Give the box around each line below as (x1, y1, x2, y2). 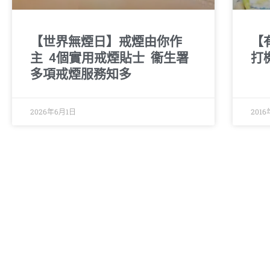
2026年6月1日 (30, 106, 76, 116)
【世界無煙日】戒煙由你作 (30, 34, 182, 49)
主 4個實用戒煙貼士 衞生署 (30, 50, 189, 65)
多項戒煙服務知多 (30, 66, 131, 81)
